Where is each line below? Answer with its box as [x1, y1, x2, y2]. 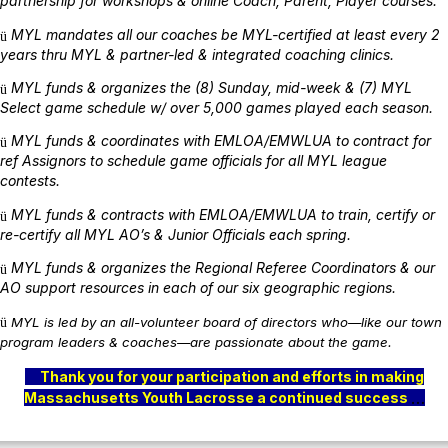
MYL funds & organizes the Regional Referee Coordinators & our [11, 258, 435, 276]
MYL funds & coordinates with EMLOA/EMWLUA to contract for [11, 132, 431, 150]
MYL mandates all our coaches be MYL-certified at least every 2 [11, 25, 440, 43]
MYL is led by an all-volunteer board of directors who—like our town [11, 314, 442, 331]
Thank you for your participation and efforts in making [24, 367, 424, 385]
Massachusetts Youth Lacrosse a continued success [23, 388, 411, 406]
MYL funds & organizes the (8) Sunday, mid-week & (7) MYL [11, 78, 412, 96]
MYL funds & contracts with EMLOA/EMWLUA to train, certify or [11, 205, 435, 223]
